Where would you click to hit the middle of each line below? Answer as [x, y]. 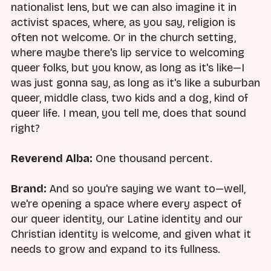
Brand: [30, 189]
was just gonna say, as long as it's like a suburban [135, 83]
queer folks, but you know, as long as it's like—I [128, 67]
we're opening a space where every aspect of [126, 204]
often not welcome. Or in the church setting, [123, 37]
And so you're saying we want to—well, [147, 189]
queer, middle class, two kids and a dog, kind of [129, 98]
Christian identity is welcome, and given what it [131, 234]
